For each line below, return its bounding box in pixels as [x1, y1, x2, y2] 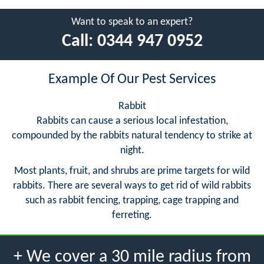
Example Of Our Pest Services [48, 72, 216, 87]
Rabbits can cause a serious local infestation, [36, 115, 228, 127]
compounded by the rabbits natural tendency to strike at [12, 130, 252, 141]
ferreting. [112, 209, 152, 221]
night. [120, 144, 144, 156]
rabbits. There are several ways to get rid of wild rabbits [13, 180, 251, 192]
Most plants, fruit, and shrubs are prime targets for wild [14, 165, 250, 177]
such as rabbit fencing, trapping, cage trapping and [25, 194, 239, 206]
